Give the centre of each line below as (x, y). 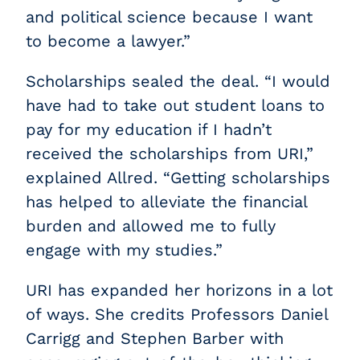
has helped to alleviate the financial (167, 202)
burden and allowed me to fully (151, 226)
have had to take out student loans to (176, 105)
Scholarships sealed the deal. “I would (178, 81)
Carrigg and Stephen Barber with (155, 338)
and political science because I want (170, 17)
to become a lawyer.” (108, 41)
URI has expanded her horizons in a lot (180, 290)
